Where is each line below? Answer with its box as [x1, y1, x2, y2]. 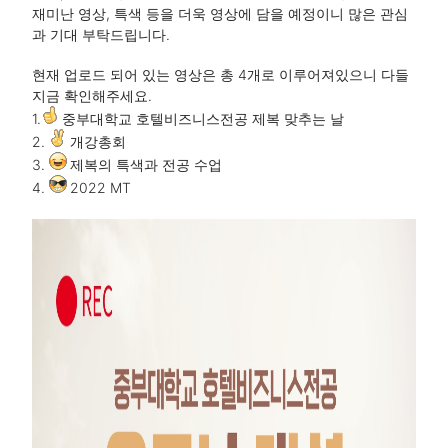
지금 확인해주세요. [32, 87, 152, 105]
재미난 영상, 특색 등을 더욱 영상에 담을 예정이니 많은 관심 [32, 5, 408, 23]
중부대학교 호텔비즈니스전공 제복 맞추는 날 [62, 110, 344, 128]
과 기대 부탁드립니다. [32, 26, 170, 44]
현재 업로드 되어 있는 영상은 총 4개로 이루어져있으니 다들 [32, 66, 409, 84]
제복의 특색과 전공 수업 [70, 156, 222, 174]
